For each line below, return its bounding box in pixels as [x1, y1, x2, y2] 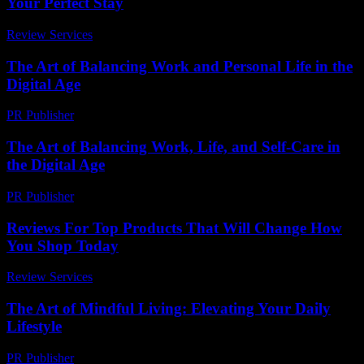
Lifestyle [6, 318, 62, 336]
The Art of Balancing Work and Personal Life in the [6, 57, 353, 75]
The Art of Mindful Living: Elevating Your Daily [6, 300, 331, 318]
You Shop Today [6, 236, 119, 254]
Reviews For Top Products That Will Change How [6, 219, 342, 236]
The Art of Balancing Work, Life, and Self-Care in [6, 138, 340, 156]
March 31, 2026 [100, 28, 182, 41]
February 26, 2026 [81, 108, 176, 123]
